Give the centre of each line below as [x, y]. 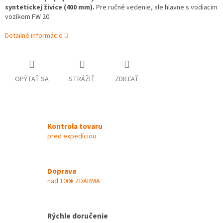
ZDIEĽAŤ [127, 79]
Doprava [62, 171]
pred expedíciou [72, 136]
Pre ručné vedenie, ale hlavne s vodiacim [156, 8]
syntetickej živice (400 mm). [50, 8]
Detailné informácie [34, 36]
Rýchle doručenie [78, 216]
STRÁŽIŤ [82, 79]
